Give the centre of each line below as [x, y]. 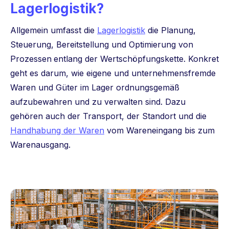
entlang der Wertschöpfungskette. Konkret [136, 59]
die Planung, [170, 30]
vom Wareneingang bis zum [159, 130]
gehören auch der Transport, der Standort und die [108, 116]
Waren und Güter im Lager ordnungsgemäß [95, 87]
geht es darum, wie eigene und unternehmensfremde [113, 73]
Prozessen [31, 59]
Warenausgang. [40, 145]
